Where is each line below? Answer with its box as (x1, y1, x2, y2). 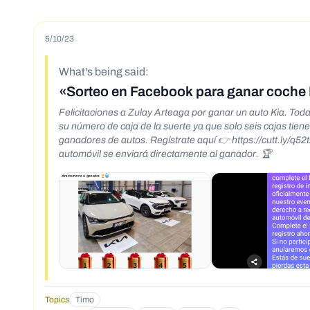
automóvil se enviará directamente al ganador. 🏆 (59, 149, 271, 160)
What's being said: (59, 66, 149, 78)
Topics (45, 295, 69, 305)
